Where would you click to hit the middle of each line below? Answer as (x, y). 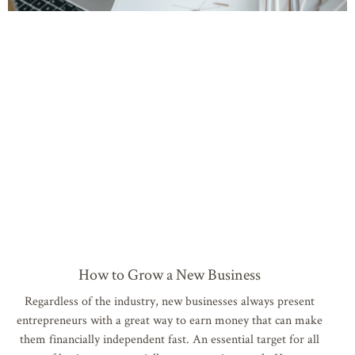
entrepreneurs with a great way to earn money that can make (170, 319)
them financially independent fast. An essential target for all (170, 338)
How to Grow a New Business (170, 274)
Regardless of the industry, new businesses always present (170, 300)
